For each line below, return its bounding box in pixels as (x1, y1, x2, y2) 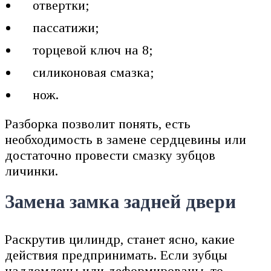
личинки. (5, 163, 58, 178)
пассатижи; (33, 19, 100, 35)
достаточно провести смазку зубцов (5, 147, 215, 163)
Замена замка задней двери (5, 192, 236, 213)
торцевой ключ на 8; (33, 42, 154, 57)
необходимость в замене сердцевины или (5, 131, 246, 147)
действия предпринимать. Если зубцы (5, 247, 227, 263)
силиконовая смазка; (33, 64, 155, 80)
